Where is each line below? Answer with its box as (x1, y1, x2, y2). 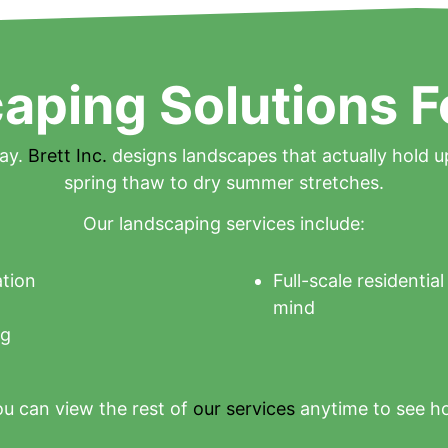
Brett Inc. (27, 144, 107, 166)
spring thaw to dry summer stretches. (64, 171, 384, 193)
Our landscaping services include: (83, 213, 365, 234)
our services (192, 398, 295, 419)
